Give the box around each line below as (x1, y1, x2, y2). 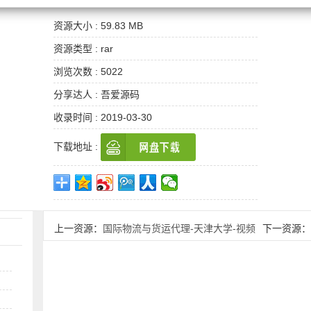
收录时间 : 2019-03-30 (53, 112, 153, 123)
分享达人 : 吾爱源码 (53, 89, 140, 100)
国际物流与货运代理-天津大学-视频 (103, 223, 256, 234)
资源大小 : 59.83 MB (53, 20, 144, 31)
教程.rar (54, 244, 90, 255)
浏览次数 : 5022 (53, 66, 124, 77)
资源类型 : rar (53, 43, 114, 54)
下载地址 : (53, 140, 101, 152)
